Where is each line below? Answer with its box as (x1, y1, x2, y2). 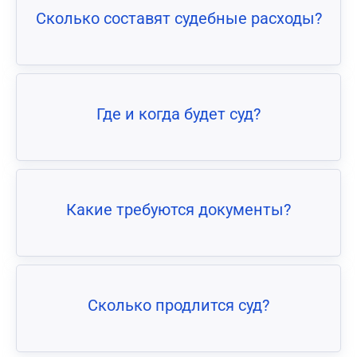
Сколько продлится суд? (88, 296, 269, 316)
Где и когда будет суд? (96, 104, 261, 124)
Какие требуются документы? (66, 200, 291, 220)
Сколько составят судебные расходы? (35, 9, 322, 29)
